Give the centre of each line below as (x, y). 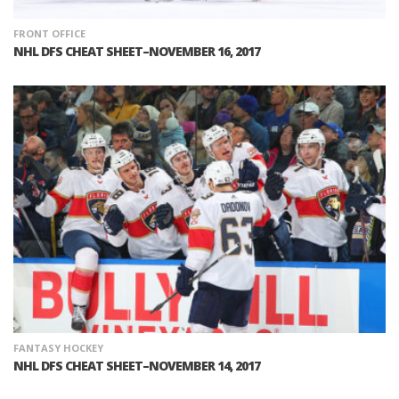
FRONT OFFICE (49, 33)
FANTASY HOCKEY (58, 348)
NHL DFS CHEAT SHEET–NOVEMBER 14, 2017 (137, 366)
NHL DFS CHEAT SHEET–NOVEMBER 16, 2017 (137, 51)
